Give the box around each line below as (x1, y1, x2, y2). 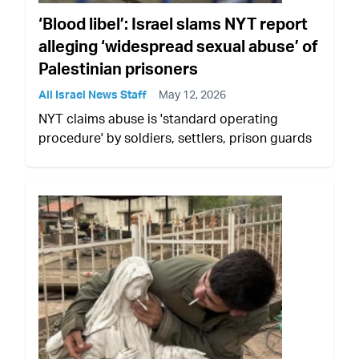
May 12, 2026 (159, 87, 226, 101)
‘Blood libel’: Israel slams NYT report (38, 13, 308, 34)
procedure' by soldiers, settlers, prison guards (38, 129, 312, 146)
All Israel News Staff (38, 87, 147, 101)
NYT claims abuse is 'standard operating (38, 110, 278, 127)
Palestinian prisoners (38, 58, 198, 79)
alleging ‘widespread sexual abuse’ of (38, 35, 318, 56)
